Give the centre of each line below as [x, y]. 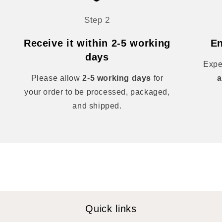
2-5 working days [117, 78]
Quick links [111, 209]
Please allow [57, 78]
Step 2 [97, 20]
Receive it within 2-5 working [97, 43]
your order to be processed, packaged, [97, 92]
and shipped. [97, 106]
